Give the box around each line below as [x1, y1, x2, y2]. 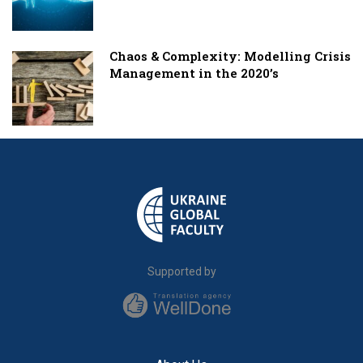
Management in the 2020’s [109, 64, 279, 81]
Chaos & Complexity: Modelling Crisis [109, 47, 351, 64]
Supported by [147, 265, 216, 279]
